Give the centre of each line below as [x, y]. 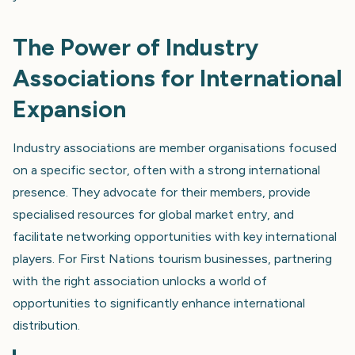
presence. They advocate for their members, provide [162, 192]
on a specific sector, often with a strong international [166, 170]
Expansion [69, 109]
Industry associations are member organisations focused [175, 147]
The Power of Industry [136, 47]
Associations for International [177, 78]
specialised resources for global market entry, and [153, 214]
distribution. [46, 325]
